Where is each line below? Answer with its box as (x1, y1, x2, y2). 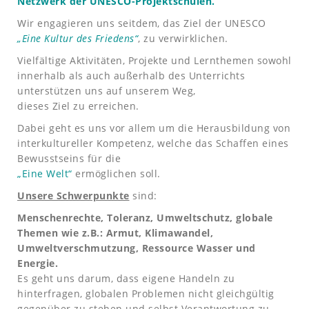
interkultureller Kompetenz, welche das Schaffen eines (17, 137, 289, 150)
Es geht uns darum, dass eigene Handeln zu (17, 272, 235, 285)
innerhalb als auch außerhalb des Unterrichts (17, 69, 245, 82)
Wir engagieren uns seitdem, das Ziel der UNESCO (17, 17, 266, 30)
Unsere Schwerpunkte (17, 189, 130, 202)
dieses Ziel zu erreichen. (17, 99, 139, 112)
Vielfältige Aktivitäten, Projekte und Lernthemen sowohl (17, 54, 292, 67)
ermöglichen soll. (72, 167, 161, 180)
